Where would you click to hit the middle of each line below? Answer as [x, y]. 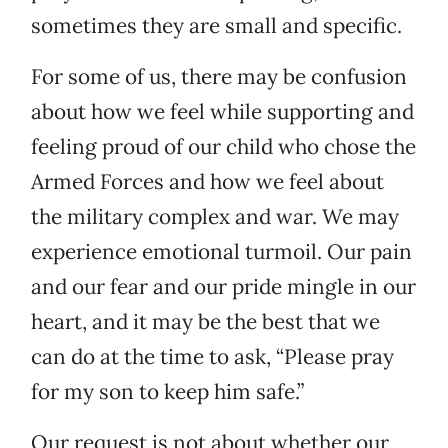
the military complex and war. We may [215, 217]
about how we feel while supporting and [222, 112]
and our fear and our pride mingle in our [223, 287]
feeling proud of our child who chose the [223, 147]
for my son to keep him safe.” [167, 392]
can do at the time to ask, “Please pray [212, 357]
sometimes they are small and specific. [216, 26]
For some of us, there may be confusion [219, 77]
